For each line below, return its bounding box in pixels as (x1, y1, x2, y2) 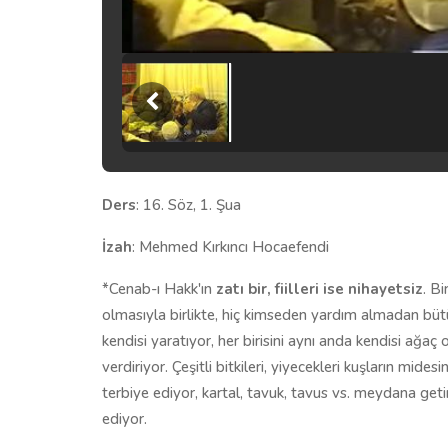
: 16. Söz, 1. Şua (136, 194, 241, 215)
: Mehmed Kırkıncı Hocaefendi (132, 236, 329, 257)
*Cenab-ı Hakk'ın (102, 278, 216, 299)
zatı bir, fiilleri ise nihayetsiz (216, 278, 423, 299)
